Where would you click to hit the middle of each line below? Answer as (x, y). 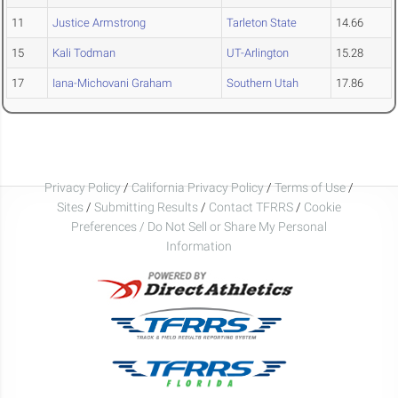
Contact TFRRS (252, 207)
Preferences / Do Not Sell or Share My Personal (199, 226)
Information (199, 246)
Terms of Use (310, 187)
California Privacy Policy (198, 187)
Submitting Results (146, 207)
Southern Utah (263, 84)
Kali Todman (84, 53)
